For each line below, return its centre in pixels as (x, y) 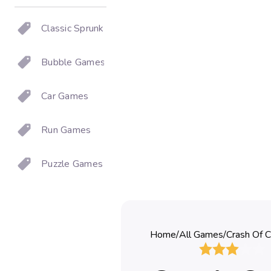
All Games (201, 235)
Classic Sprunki (73, 28)
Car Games (65, 96)
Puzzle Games (72, 164)
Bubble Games (73, 62)
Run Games (66, 130)
